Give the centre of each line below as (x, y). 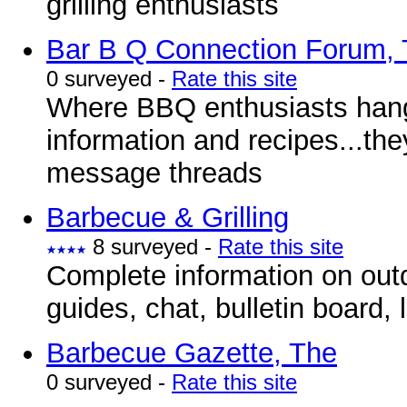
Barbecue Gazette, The (192, 353)
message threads (154, 173)
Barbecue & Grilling (168, 218)
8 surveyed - (152, 247)
